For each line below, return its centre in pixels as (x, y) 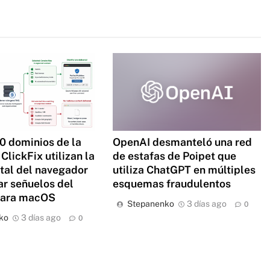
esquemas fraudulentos (172, 184)
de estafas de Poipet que (175, 156)
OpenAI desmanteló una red (183, 142)
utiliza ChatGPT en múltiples (184, 170)
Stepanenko (151, 204)
